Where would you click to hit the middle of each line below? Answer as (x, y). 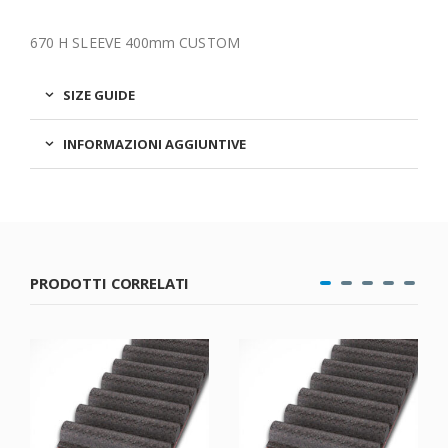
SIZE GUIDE (99, 95)
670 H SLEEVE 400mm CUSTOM (135, 43)
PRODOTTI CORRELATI (110, 283)
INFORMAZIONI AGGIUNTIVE (154, 144)
